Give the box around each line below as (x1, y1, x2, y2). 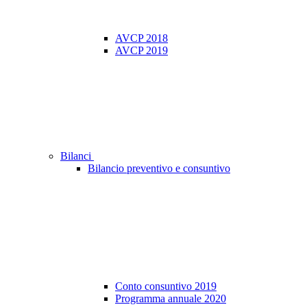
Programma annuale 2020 (115, 293, 226, 305)
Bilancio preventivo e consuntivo (88, 162, 230, 175)
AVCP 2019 (115, 45, 168, 57)
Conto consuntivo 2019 (115, 280, 217, 293)
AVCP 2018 (115, 32, 168, 45)
